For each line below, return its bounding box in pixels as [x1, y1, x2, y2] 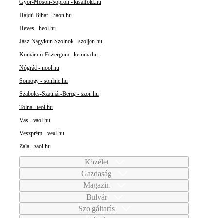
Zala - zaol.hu [19, 143, 51, 150]
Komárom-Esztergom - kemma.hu [19, 51, 98, 58]
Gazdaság [81, 169, 113, 178]
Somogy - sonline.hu [19, 77, 68, 85]
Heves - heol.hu [19, 25, 56, 32]
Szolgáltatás [78, 204, 117, 213]
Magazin [83, 181, 112, 190]
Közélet [84, 158, 110, 166]
